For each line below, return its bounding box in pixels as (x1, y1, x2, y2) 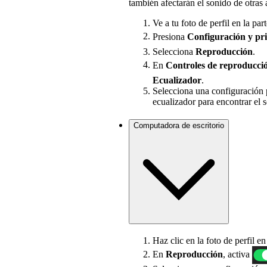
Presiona (153, 31, 187, 42)
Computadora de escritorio (133, 121, 224, 131)
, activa (223, 249, 252, 259)
